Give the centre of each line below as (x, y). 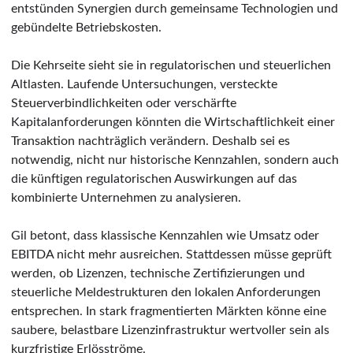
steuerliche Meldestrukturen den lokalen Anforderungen (166, 292)
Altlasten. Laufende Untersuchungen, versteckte (144, 84)
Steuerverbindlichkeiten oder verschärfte (124, 103)
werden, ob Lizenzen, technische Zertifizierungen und (158, 273)
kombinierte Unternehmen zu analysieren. (126, 197)
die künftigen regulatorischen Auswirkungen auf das (154, 178)
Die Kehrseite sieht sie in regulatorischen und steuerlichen (171, 65)
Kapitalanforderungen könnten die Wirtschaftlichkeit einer (173, 122)
